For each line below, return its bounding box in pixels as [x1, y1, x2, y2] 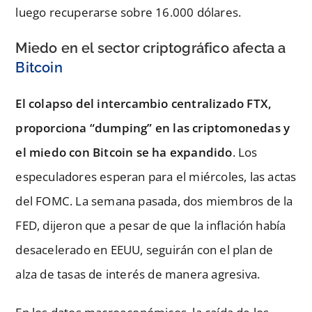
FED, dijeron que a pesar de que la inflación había [15, 217, 286, 233]
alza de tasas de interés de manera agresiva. [15, 265, 260, 282]
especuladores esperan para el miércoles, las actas [15, 168, 297, 185]
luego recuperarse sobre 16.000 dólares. [15, 3, 242, 20]
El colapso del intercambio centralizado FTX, [15, 95, 272, 111]
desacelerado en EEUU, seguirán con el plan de [15, 241, 274, 258]
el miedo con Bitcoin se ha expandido [15, 143, 233, 160]
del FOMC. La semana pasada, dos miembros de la [15, 192, 293, 209]
